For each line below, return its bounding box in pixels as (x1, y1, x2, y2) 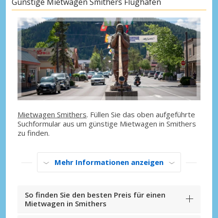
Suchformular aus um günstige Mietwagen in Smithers (18, 119, 196, 129)
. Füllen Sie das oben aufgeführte (87, 109, 195, 120)
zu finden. (18, 128, 50, 138)
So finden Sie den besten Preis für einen (25, 190, 165, 200)
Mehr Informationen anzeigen (54, 157, 163, 167)
